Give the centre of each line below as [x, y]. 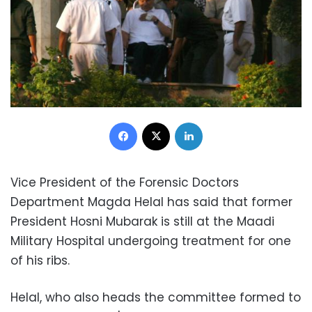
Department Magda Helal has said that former [151, 202]
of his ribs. [40, 260]
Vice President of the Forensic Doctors [125, 182]
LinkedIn [220, 121]
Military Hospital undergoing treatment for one [151, 241]
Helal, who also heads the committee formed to [156, 297]
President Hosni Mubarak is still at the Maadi [142, 221]
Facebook [159, 121]
